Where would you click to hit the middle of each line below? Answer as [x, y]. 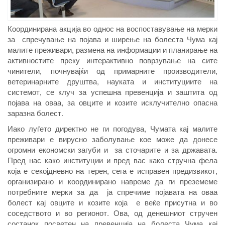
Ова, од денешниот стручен [165, 213]
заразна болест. [35, 113]
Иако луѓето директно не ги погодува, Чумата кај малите [113, 129]
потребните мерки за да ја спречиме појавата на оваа [113, 192]
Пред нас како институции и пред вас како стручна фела [113, 160]
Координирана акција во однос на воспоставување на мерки [113, 29]
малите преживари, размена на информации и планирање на [113, 50]
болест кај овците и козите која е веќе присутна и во [113, 202]
